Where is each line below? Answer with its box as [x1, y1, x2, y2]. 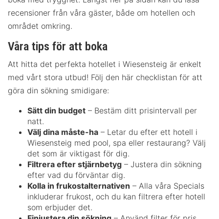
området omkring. [8, 21, 72, 31]
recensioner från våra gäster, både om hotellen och [8, 8, 195, 18]
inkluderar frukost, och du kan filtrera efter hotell [27, 192, 205, 202]
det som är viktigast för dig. [27, 149, 130, 159]
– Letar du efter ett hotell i [98, 127, 197, 137]
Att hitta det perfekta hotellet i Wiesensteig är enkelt [8, 59, 201, 69]
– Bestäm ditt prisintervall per [86, 106, 197, 116]
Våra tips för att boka [8, 40, 108, 54]
